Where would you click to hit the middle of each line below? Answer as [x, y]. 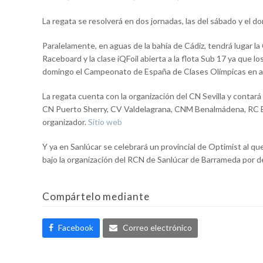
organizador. [65, 122]
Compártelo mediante [96, 196]
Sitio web [105, 122]
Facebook [76, 228]
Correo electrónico [157, 228]
